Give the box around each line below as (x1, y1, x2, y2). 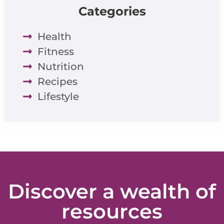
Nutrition (37, 60, 84, 72)
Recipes (37, 75, 77, 87)
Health (37, 30, 71, 42)
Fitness (37, 45, 74, 57)
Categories (78, 3, 146, 18)
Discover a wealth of (8, 178, 216, 203)
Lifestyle (37, 90, 79, 102)
